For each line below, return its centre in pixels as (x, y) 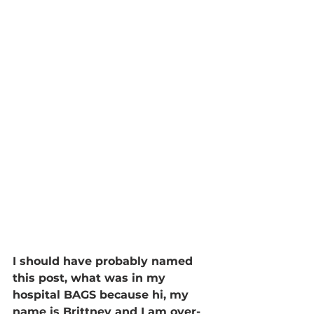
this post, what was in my (91, 278)
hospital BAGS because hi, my (102, 294)
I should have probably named (104, 261)
